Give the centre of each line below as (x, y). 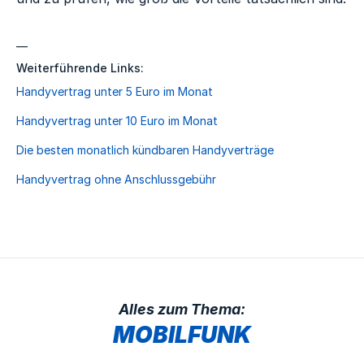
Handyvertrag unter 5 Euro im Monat (115, 91)
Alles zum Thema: (182, 309)
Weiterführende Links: (80, 67)
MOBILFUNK (182, 334)
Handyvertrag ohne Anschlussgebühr (117, 179)
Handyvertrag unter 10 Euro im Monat (117, 120)
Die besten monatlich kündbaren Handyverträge (145, 149)
